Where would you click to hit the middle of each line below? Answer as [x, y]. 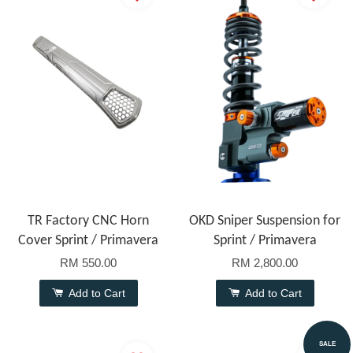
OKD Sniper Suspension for [265, 221]
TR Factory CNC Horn [88, 221]
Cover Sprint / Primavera [88, 241]
